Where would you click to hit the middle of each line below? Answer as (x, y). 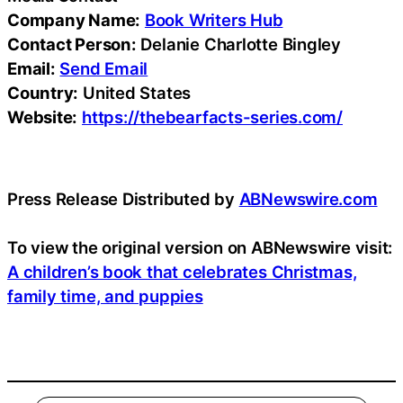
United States (135, 92)
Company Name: (74, 19)
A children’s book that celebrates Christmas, (182, 271)
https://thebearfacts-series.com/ (212, 116)
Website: (43, 116)
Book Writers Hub (214, 19)
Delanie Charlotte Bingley (238, 44)
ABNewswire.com (308, 198)
